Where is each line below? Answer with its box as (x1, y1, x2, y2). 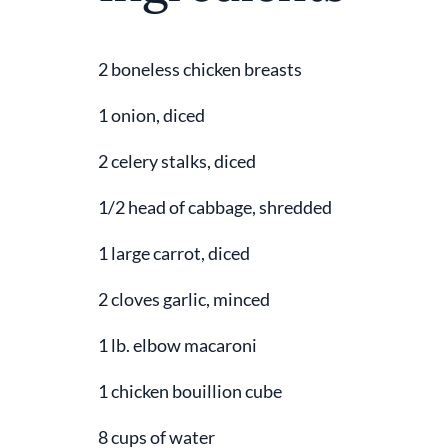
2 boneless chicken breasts (97, 58, 302, 80)
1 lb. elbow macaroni (97, 334, 257, 356)
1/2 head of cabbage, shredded (97, 196, 332, 218)
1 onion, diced (97, 104, 205, 126)
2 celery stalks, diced (97, 150, 256, 172)
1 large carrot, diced (97, 242, 250, 264)
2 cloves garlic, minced (97, 288, 270, 310)
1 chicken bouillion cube (97, 380, 282, 402)
